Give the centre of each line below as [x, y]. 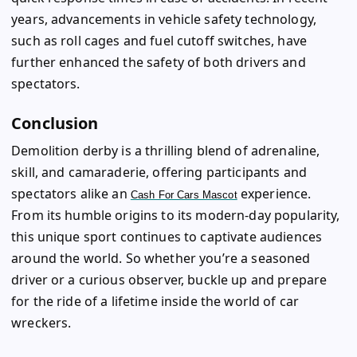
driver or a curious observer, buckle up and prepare [169, 279]
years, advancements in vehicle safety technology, [164, 20]
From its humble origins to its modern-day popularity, [176, 215]
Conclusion [55, 124]
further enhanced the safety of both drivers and [159, 63]
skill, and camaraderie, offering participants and [159, 172]
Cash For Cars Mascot [184, 194]
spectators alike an [71, 193]
